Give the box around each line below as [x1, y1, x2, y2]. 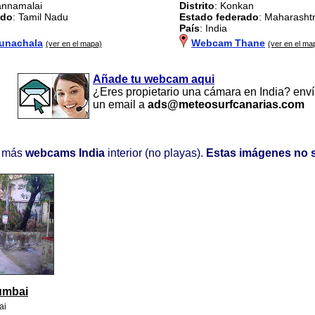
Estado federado [179, 11, 259, 22]
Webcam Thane [191, 37, 265, 49]
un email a [93, 98, 148, 110]
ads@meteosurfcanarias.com [148, 98, 304, 110]
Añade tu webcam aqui [93, 72, 214, 85]
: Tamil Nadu [13, 11, 68, 22]
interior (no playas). [105, 146, 206, 159]
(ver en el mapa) [46, 39, 102, 48]
